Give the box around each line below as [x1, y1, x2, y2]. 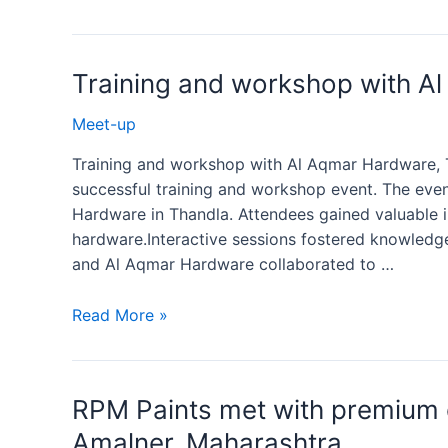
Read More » [72, 304, 168, 325]
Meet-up [72, 114, 136, 135]
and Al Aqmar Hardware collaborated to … [72, 254, 394, 275]
